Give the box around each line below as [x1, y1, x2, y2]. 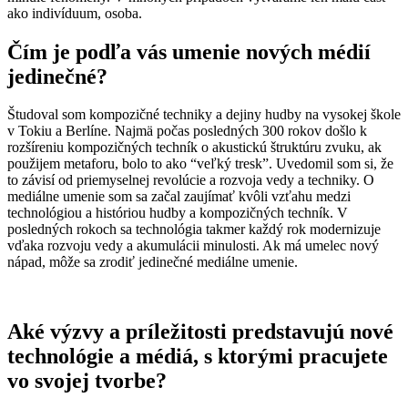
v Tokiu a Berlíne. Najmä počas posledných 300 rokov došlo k [7, 123, 367, 139]
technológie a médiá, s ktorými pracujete [7, 344, 388, 369]
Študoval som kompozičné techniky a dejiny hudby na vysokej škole [7, 107, 401, 123]
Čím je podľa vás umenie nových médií [7, 39, 371, 64]
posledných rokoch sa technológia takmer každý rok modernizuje [7, 221, 381, 238]
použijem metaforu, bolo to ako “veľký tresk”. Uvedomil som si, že [7, 156, 393, 172]
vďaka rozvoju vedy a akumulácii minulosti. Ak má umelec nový [7, 238, 379, 254]
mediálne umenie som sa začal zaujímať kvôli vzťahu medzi [7, 189, 351, 205]
